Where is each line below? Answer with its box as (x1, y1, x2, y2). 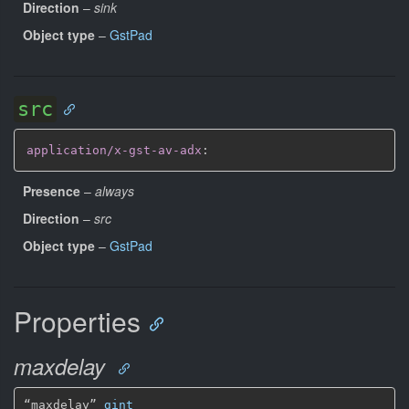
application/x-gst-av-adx (26, 142, 202, 157)
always (95, 182, 134, 200)
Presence (23, 182, 80, 200)
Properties (14, 301, 141, 341)
